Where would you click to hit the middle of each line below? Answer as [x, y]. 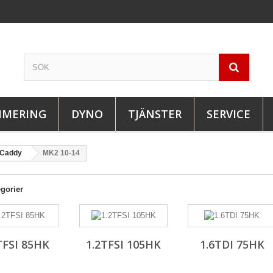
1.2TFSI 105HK [123, 244]
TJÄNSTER [155, 114]
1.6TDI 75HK [232, 244]
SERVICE [229, 114]
